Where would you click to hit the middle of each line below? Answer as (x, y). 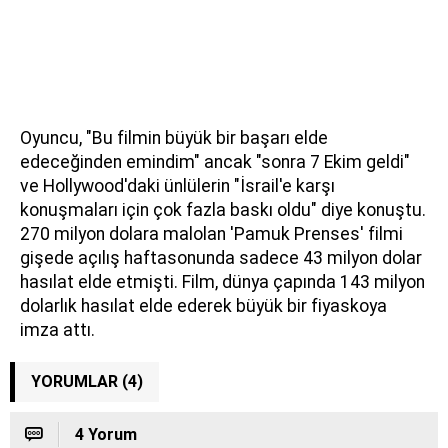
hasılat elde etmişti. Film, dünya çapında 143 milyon (222, 281)
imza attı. (57, 329)
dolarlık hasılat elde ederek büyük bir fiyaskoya (203, 305)
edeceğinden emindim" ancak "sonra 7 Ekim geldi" (215, 161)
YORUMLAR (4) (87, 381)
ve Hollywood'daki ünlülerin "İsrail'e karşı (177, 185)
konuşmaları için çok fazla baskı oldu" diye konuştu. (223, 209)
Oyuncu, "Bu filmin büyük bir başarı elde (174, 137)
